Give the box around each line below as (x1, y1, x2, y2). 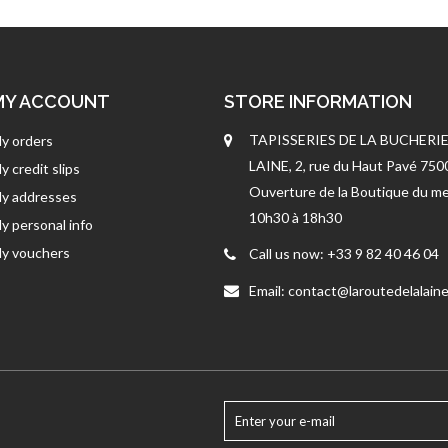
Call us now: (249, 245, 327, 263)
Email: (249, 282, 288, 300)
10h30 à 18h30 (249, 209, 342, 227)
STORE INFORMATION (224, 91, 412, 113)
